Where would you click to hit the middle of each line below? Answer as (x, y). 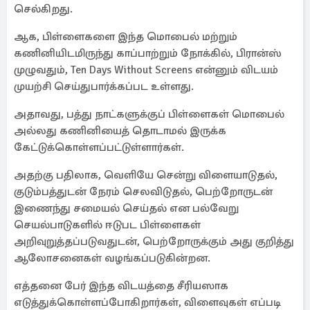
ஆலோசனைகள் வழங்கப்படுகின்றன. (112, 258)
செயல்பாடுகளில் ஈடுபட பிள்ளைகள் (107, 225)
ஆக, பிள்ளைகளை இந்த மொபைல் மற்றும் (126, 37)
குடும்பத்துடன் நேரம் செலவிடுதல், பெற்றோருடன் (143, 192)
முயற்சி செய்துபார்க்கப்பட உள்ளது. (104, 86)
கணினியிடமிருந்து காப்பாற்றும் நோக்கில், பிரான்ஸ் (148, 53)
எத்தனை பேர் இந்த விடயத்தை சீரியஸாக (121, 286)
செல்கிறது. (43, 9)
